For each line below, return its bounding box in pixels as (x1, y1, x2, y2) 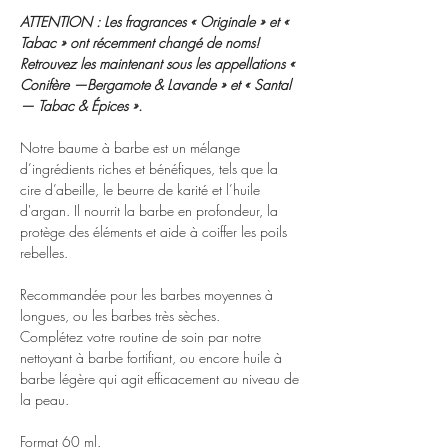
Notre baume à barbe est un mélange (20, 137, 240, 157)
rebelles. (20, 242, 68, 262)
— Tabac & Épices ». (20, 95, 142, 115)
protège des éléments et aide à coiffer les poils (20, 221, 287, 241)
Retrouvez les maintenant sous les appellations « (20, 53, 295, 73)
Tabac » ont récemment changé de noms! (20, 32, 259, 52)
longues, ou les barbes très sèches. (20, 305, 220, 325)
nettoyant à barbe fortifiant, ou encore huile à (20, 347, 282, 367)
